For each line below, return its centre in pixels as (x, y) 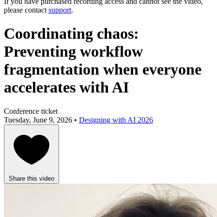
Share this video (31, 178)
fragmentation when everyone (103, 70)
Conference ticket (31, 111)
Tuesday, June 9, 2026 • (41, 120)
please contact (26, 10)
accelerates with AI (66, 87)
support (60, 10)
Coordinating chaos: (71, 34)
